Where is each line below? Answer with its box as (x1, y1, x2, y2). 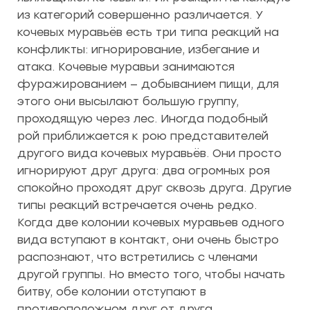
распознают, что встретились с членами (17, 250, 257, 264)
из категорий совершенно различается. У (17, 8, 263, 21)
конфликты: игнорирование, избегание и (17, 43, 259, 56)
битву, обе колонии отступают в (17, 285, 206, 298)
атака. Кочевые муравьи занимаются (17, 60, 235, 73)
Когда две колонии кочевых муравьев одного (17, 216, 284, 229)
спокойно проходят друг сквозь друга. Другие (17, 181, 291, 194)
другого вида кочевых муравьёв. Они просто (17, 147, 282, 160)
